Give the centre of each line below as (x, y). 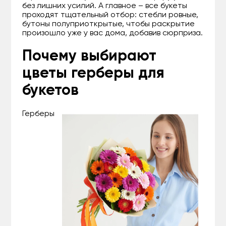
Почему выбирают (90, 56)
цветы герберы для (94, 73)
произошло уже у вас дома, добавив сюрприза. (113, 33)
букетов (51, 91)
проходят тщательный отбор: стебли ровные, (110, 15)
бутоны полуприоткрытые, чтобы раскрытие (109, 24)
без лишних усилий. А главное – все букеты (105, 6)
